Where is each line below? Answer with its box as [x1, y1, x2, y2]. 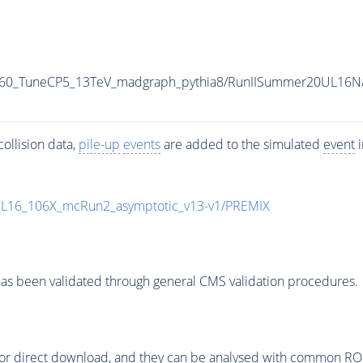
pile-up [78, 135, 120, 153]
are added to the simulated [160, 135, 323, 153]
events [122, 135, 160, 153]
